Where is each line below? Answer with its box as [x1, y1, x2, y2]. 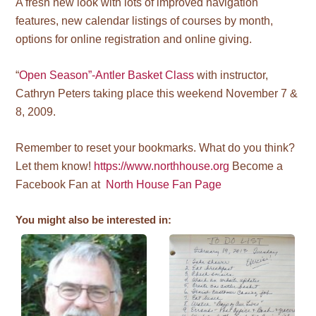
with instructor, [194, 68, 269, 81]
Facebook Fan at [16, 178, 107, 190]
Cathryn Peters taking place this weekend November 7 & [16, 87, 298, 99]
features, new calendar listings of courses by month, [16, 14, 274, 27]
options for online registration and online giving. [16, 32, 253, 45]
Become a [229, 159, 284, 172]
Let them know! [16, 159, 95, 172]
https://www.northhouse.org [94, 159, 230, 172]
